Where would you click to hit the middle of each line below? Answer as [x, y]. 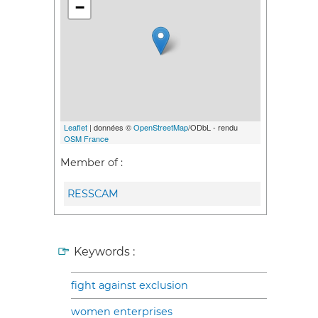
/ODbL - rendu [213, 127]
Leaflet [76, 127]
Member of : [92, 163]
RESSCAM [93, 193]
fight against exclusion [130, 285]
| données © [110, 127]
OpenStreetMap [161, 127]
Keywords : [104, 251]
